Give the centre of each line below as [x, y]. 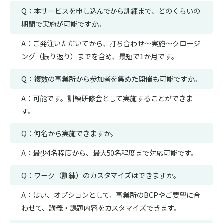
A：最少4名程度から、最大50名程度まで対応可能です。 [109, 153]
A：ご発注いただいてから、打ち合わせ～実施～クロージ [111, 43]
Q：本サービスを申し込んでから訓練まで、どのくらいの [111, 10]
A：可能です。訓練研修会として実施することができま [107, 98]
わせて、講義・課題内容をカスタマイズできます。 [101, 208]
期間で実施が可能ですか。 [63, 23]
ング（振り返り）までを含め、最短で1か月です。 [100, 56]
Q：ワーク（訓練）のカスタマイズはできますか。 [101, 175]
